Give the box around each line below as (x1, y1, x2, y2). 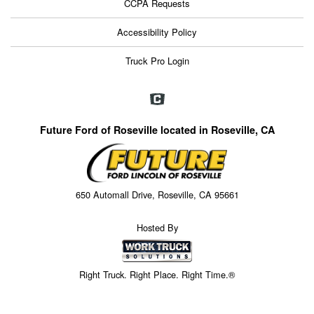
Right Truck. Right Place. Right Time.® (79, 267, 235, 281)
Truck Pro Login (125, 54, 189, 68)
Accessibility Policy (117, 25, 197, 39)
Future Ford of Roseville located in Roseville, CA (39, 123, 275, 137)
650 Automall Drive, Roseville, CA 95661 (75, 187, 239, 201)
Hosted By (136, 221, 178, 235)
